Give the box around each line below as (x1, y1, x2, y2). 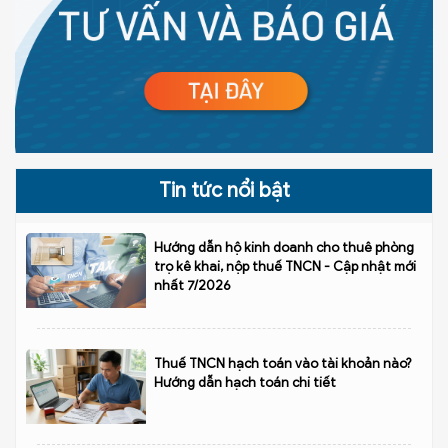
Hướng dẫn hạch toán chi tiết (154, 374, 336, 391)
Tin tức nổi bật (158, 178, 290, 203)
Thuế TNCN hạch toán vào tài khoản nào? (154, 355, 412, 372)
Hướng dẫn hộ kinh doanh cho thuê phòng (154, 239, 414, 256)
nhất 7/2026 (154, 277, 231, 294)
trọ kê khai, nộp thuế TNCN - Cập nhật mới (154, 258, 416, 275)
